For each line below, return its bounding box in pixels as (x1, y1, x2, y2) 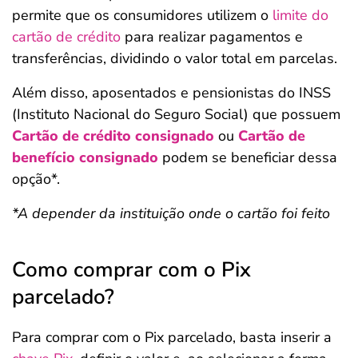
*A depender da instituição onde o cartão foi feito (12, 204, 330, 223)
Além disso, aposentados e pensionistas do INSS (12, 83, 331, 102)
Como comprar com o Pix (12, 256, 251, 284)
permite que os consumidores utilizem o (12, 6, 272, 25)
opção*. (12, 169, 60, 189)
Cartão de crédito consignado (12, 126, 214, 145)
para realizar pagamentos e (121, 27, 303, 46)
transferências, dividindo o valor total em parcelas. (12, 49, 337, 68)
